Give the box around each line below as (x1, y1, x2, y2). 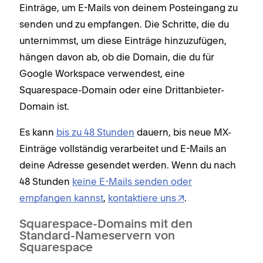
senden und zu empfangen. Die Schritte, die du (19, 18, 229, 31)
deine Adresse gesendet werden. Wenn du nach (19, 159, 236, 171)
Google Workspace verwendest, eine (19, 68, 185, 80)
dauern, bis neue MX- (134, 126, 231, 139)
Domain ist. (19, 100, 69, 113)
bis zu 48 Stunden (56, 126, 134, 139)
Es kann (19, 126, 56, 139)
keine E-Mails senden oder (72, 176, 192, 188)
